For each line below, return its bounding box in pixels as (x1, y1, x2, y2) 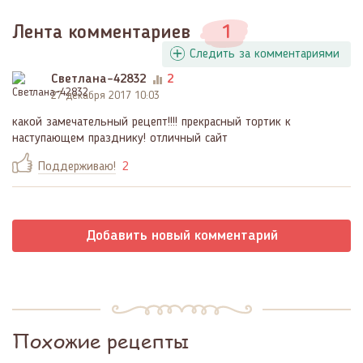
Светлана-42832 (51, 72, 146, 86)
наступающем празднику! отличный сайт (12, 131, 228, 145)
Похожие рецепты (12, 327, 190, 354)
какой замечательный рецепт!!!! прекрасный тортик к (12, 115, 291, 129)
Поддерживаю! (38, 160, 116, 173)
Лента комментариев (12, 23, 196, 43)
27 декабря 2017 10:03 (51, 89, 160, 101)
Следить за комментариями (190, 47, 340, 61)
